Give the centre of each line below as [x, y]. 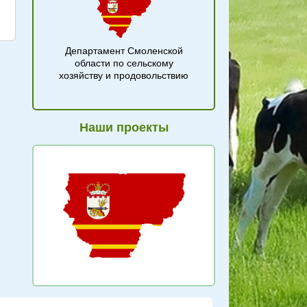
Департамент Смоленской [124, 51]
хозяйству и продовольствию [124, 75]
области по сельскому [124, 63]
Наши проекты [124, 127]
